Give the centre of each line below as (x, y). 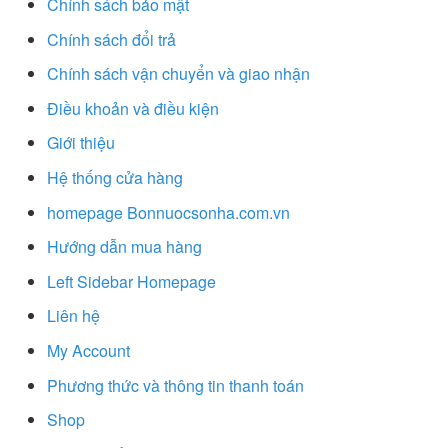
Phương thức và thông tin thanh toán (175, 385)
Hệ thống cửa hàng (115, 178)
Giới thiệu (81, 143)
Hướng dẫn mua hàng (124, 247)
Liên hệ (73, 316)
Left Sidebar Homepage (131, 281)
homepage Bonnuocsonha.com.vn (168, 212)
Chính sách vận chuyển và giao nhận (178, 74)
